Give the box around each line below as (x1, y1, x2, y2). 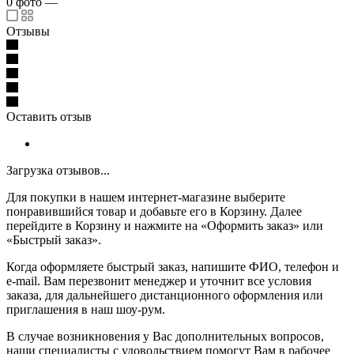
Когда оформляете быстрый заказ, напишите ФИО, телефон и (6, 259, 339, 273)
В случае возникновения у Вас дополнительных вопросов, (6, 329, 324, 343)
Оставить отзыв (6, 109, 92, 123)
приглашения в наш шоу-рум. (6, 302, 165, 316)
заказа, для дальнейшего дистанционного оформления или (6, 288, 323, 302)
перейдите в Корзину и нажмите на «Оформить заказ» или (6, 218, 323, 232)
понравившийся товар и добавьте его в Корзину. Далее (6, 204, 302, 218)
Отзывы (6, 24, 50, 38)
